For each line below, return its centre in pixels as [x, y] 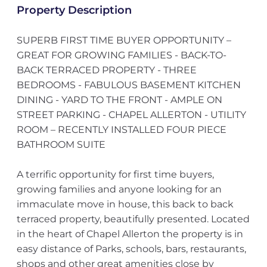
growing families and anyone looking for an [119, 189]
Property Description [74, 10]
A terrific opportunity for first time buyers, [115, 174]
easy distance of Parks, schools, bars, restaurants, [131, 249]
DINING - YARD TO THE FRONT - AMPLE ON [119, 100]
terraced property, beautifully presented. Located [133, 219]
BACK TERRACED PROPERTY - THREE [106, 70]
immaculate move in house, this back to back [125, 204]
